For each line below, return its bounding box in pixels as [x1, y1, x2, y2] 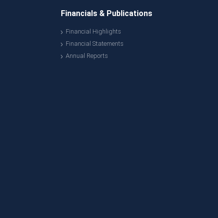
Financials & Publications [60, 9, 152, 18]
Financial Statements [65, 40, 124, 47]
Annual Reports [65, 52, 108, 59]
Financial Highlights [65, 28, 121, 35]
